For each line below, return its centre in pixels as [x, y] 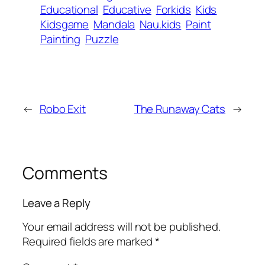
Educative [127, 10]
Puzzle [102, 39]
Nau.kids [161, 25]
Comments [65, 173]
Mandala [114, 25]
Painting [61, 39]
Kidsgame [65, 25]
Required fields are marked [89, 242]
